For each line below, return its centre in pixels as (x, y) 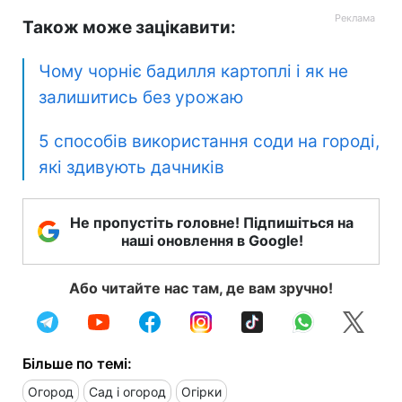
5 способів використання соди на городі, (209, 141)
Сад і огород (127, 391)
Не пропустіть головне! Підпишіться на (212, 222)
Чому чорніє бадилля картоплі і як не (193, 71)
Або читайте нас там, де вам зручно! (201, 288)
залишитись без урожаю (141, 97)
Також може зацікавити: (129, 27)
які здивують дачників (131, 167)
